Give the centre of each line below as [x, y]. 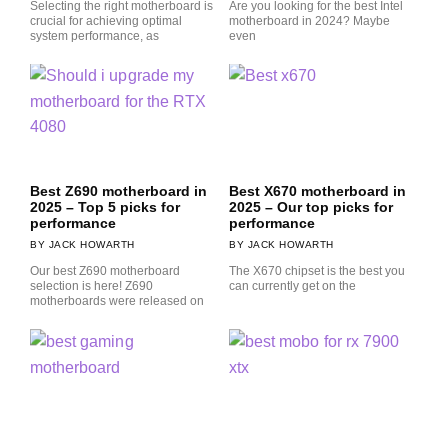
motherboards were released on [117, 300]
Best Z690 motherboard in [118, 190]
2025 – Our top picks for [311, 206]
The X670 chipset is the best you [317, 270]
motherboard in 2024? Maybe [309, 20]
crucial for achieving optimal [106, 20]
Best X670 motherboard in [317, 190]
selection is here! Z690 [91, 285]
